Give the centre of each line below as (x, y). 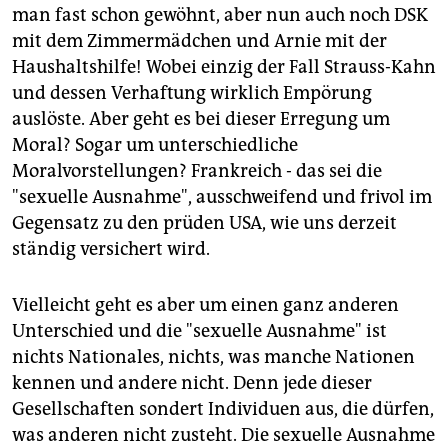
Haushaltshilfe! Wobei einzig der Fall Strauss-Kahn (224, 66)
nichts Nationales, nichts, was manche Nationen (213, 356)
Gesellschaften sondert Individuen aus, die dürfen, (223, 408)
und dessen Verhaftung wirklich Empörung (192, 92)
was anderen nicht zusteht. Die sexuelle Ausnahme (223, 434)
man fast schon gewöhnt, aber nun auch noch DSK (220, 14)
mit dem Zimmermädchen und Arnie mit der (199, 40)
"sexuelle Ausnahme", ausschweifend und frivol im (222, 196)
